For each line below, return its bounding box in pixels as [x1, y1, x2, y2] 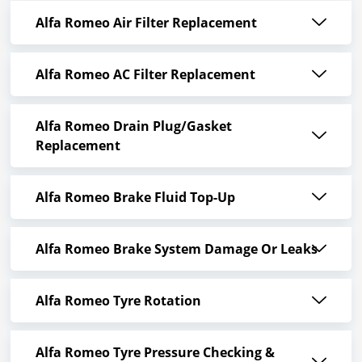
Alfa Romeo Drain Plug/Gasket [35, 117, 232, 136]
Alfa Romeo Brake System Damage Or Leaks [35, 240, 318, 259]
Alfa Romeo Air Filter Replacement [35, 14, 257, 32]
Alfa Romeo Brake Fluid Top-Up [35, 188, 235, 207]
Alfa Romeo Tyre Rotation [35, 292, 201, 310]
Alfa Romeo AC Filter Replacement [35, 65, 255, 84]
